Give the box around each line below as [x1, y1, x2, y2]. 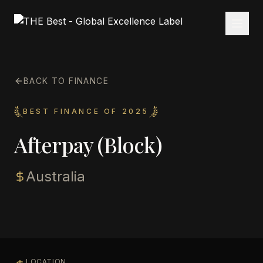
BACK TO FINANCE [23, 76, 109, 86]
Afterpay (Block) [14, 130, 162, 159]
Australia [26, 168, 85, 185]
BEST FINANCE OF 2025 [23, 107, 149, 116]
